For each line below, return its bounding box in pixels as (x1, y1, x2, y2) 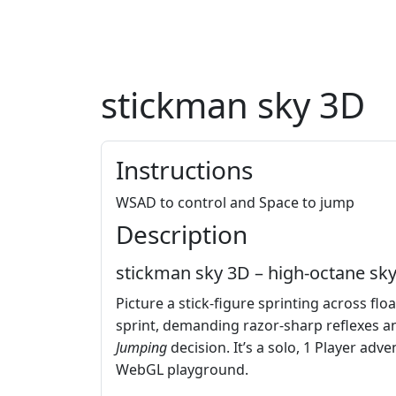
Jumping (116, 338, 167, 358)
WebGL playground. (116, 360, 248, 380)
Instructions (116, 153, 253, 187)
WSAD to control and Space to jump (116, 193, 354, 213)
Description (116, 217, 247, 252)
